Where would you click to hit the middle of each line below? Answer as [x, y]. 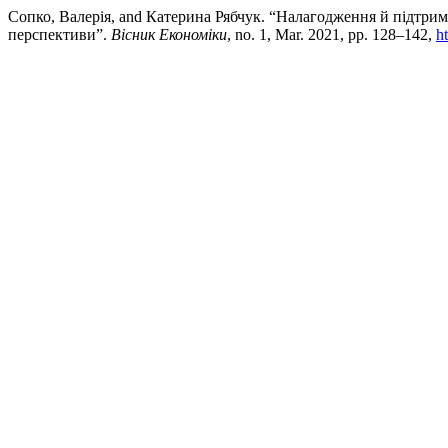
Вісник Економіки [169, 34]
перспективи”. [59, 34]
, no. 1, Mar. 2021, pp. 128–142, [331, 34]
